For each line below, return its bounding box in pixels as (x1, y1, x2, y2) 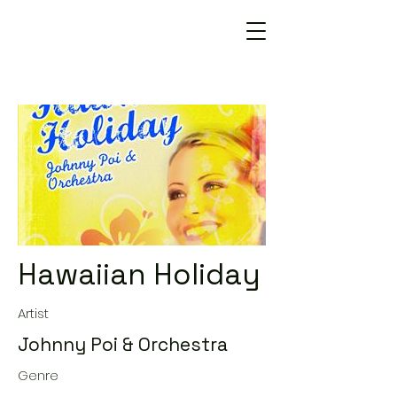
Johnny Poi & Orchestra (18, 332, 228, 356)
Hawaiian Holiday (18, 256, 261, 293)
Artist (18, 304, 49, 323)
